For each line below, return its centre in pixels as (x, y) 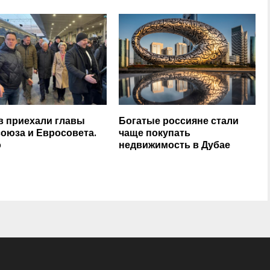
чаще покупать (155, 133)
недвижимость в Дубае (175, 145)
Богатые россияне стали (179, 121)
